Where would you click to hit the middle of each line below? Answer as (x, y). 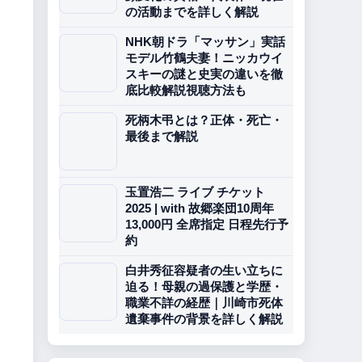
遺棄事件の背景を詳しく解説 (204, 319)
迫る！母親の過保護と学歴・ (204, 286)
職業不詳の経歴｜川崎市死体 (204, 303)
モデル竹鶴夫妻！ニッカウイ (204, 58)
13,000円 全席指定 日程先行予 (207, 224)
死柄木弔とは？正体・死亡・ (204, 120)
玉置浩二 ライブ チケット (195, 192)
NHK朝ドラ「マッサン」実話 (205, 42)
